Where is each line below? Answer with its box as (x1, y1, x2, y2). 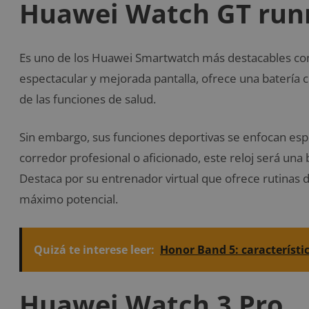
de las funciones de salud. (19, 90, 156, 107)
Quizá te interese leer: (34, 241, 154, 257)
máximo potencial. (19, 191, 118, 208)
